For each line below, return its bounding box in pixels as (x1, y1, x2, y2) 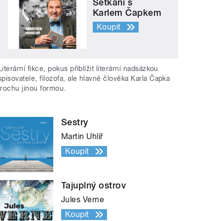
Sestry (61, 117, 88, 128)
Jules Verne (61, 195, 105, 205)
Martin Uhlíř (61, 132, 103, 142)
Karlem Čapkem (93, 7, 162, 18)
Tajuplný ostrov (61, 180, 126, 191)
